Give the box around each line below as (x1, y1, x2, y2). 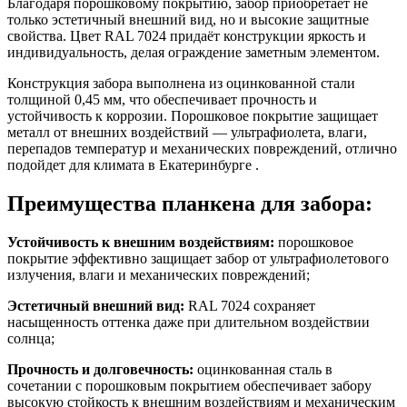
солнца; (7, 330, 55, 346)
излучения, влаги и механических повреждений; (7, 266, 310, 283)
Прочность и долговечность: (7, 361, 194, 377)
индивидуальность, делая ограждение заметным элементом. (7, 44, 380, 60)
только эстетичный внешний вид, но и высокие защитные (7, 11, 369, 27)
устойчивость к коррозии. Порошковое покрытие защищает (7, 107, 378, 124)
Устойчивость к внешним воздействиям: (7, 233, 274, 250)
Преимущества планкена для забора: (7, 191, 372, 215)
